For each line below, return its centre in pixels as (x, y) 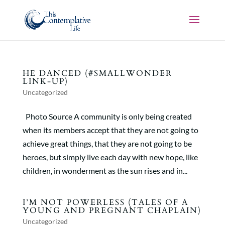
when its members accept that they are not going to (110, 130)
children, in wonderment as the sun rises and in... (105, 171)
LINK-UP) (45, 81)
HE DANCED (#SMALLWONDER (97, 73)
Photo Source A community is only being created (107, 116)
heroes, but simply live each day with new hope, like (110, 157)
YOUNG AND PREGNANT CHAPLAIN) (112, 210)
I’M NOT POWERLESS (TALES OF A (105, 202)
